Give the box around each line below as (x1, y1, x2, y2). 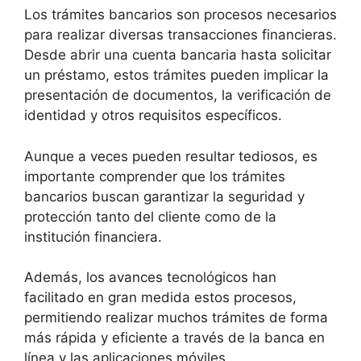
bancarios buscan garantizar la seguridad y (24, 188, 305, 205)
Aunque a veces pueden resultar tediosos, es (24, 147, 317, 164)
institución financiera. (24, 228, 162, 245)
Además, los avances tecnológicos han (24, 269, 276, 285)
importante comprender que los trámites (24, 168, 285, 185)
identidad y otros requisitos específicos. (24, 107, 282, 123)
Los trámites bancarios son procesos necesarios (24, 6, 337, 23)
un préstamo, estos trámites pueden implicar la (24, 67, 329, 83)
